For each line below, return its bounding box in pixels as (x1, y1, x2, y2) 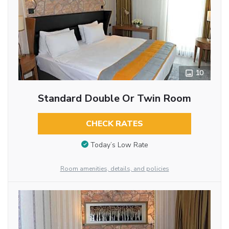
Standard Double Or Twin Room (37, 91, 191, 106)
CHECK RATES (85, 118, 143, 130)
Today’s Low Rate (90, 140, 148, 150)
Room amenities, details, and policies (60, 165, 169, 173)
